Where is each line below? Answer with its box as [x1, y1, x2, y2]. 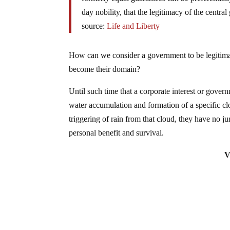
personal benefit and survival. [69, 128, 164, 137]
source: [82, 21, 107, 30]
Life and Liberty [107, 21, 160, 30]
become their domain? [69, 64, 141, 73]
